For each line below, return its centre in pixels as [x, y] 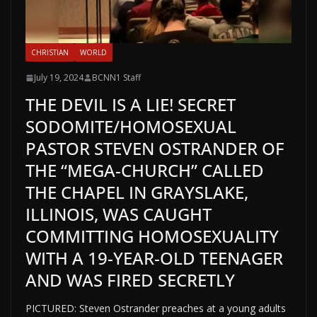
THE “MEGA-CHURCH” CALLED [145, 171]
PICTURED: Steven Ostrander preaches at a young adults [156, 309]
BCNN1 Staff [116, 78]
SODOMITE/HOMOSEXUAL [131, 127]
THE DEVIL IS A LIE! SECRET [131, 105]
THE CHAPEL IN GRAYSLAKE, [137, 192]
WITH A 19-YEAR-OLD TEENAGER [154, 258]
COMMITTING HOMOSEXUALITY [152, 236]
